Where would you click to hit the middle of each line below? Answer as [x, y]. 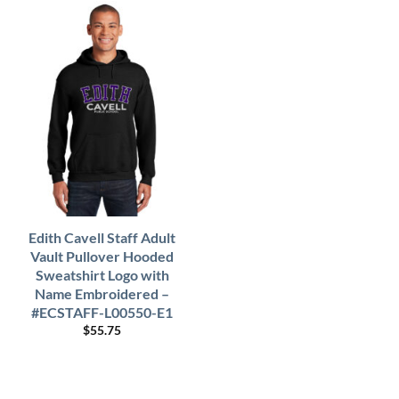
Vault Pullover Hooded [102, 256]
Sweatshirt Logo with [102, 274]
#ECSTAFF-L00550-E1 [102, 312]
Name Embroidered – [102, 293]
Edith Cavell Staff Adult [102, 237]
